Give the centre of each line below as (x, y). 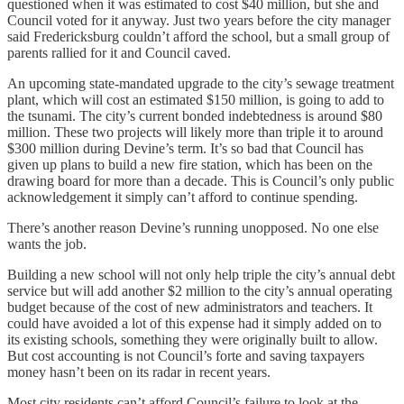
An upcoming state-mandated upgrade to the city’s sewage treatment (201, 83)
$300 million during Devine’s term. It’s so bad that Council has (185, 148)
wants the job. (47, 243)
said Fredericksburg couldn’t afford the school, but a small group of (198, 36)
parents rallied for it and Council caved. (119, 52)
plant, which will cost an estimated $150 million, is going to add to (196, 99)
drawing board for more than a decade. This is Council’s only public (201, 180)
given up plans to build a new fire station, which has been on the (190, 164)
